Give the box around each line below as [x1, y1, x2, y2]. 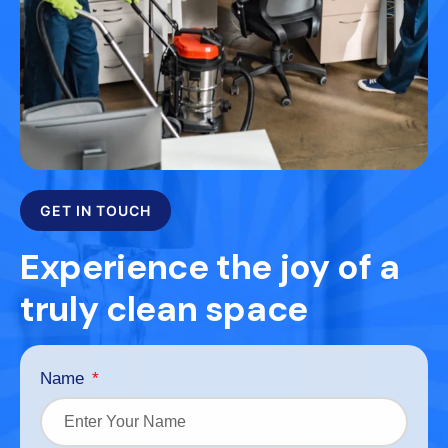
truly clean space [20, 285, 309, 332]
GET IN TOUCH [40, 201, 151, 219]
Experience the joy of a [20, 243, 400, 290]
